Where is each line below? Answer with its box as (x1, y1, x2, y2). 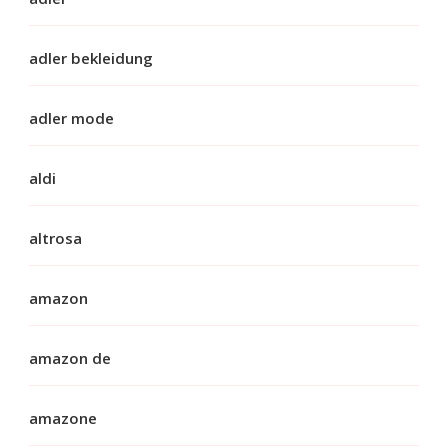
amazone (29, 407, 97, 428)
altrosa (29, 227, 82, 248)
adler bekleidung (29, 47, 153, 68)
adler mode (29, 107, 114, 128)
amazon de (29, 347, 111, 368)
